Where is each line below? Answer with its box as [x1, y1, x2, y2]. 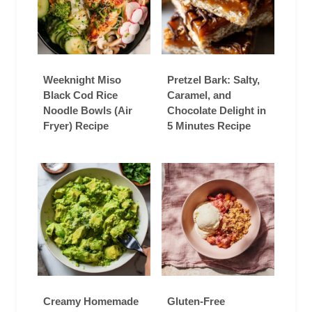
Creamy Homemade [43, 295, 139, 307]
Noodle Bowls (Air [43, 104, 132, 116]
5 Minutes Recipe [167, 119, 251, 132]
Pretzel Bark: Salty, [167, 73, 260, 86]
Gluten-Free [167, 295, 225, 307]
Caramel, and [167, 88, 231, 101]
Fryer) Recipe [43, 119, 109, 132]
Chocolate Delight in [167, 104, 266, 116]
